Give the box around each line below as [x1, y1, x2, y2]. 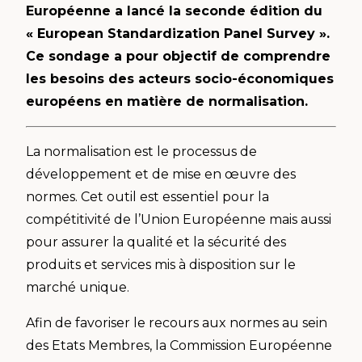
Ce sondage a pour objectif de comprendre [26, 48, 330, 64]
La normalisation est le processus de [26, 143, 257, 159]
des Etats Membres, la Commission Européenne [26, 337, 332, 353]
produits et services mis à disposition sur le [26, 256, 296, 272]
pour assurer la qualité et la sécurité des [26, 234, 286, 250]
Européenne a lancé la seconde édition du [26, 2, 322, 19]
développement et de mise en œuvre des [26, 166, 296, 182]
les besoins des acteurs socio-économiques [26, 70, 334, 86]
